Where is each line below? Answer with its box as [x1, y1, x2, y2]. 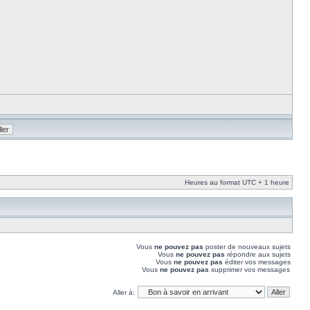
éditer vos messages [223, 258, 291, 266]
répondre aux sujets [225, 250, 291, 258]
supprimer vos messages [209, 266, 290, 273]
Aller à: [113, 289, 135, 296]
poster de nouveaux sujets [203, 243, 291, 250]
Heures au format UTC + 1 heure [185, 179, 289, 186]
